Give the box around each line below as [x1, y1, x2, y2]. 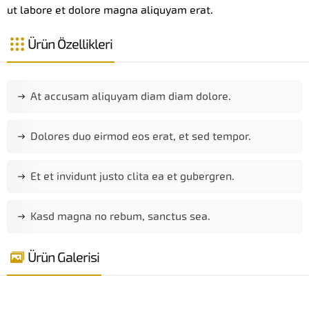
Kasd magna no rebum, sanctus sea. [30, 209, 210, 223]
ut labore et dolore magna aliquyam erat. [7, 3, 213, 17]
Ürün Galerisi [28, 248, 99, 266]
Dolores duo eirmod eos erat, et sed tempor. [30, 129, 251, 143]
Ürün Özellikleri [28, 35, 112, 52]
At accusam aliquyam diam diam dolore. [30, 89, 231, 103]
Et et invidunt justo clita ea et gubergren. [30, 169, 235, 183]
